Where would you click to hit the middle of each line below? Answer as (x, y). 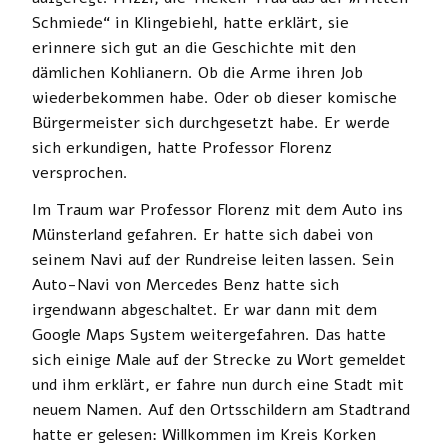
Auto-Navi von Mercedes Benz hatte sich (185, 284)
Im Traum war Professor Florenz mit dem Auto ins (217, 209)
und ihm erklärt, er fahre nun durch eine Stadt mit (218, 384)
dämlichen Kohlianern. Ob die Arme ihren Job (197, 72)
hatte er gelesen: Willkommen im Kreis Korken (204, 434)
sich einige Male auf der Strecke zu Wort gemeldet (219, 359)
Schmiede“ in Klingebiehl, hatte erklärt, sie (190, 22)
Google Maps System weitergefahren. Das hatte (209, 334)
